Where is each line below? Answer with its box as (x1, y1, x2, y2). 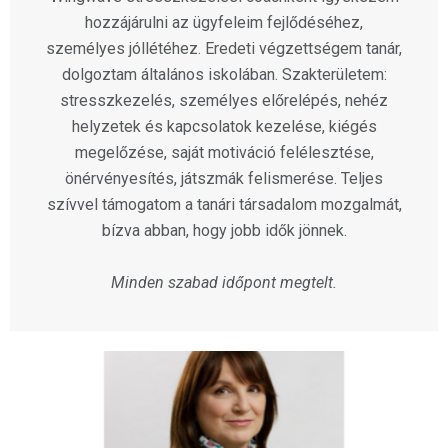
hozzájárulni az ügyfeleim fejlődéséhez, (85, 13, 363, 33)
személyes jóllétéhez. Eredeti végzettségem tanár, (46, 39, 402, 59)
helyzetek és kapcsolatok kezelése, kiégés (71, 117, 377, 137)
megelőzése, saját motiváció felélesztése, (74, 143, 374, 163)
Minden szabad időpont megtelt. (111, 273, 337, 293)
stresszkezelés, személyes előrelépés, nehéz (60, 91, 388, 111)
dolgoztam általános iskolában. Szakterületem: (61, 65, 387, 85)
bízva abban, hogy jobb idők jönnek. (101, 221, 347, 241)
